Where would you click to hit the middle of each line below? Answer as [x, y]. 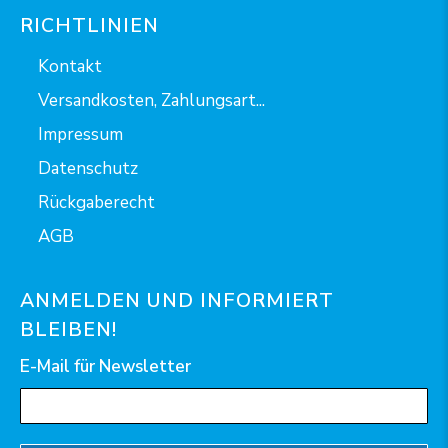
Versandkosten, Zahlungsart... [151, 101]
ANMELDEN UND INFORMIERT [177, 301]
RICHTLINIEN [89, 26]
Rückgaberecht [96, 203]
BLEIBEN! [68, 330]
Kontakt [70, 67]
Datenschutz [88, 169]
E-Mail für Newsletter [105, 367]
